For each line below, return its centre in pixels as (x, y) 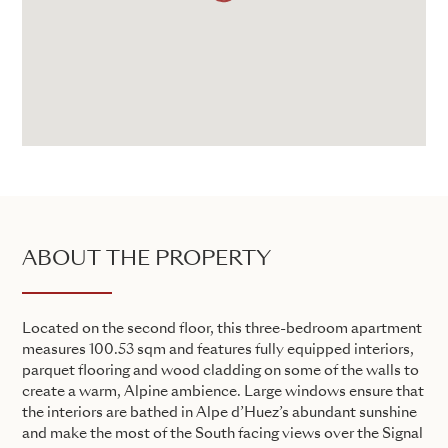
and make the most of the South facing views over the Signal (222, 433)
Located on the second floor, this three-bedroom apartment (222, 328)
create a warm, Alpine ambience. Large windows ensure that (223, 391)
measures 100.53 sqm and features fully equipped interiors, (218, 349)
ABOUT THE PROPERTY (146, 259)
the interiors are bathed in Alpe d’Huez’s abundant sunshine (219, 412)
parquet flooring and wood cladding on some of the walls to (220, 370)
